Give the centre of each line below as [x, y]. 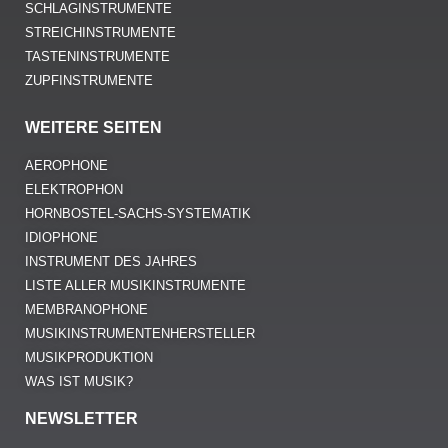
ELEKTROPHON [74, 190]
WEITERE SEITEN [93, 128]
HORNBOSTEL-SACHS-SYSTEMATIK [138, 214]
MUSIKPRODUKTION [89, 358]
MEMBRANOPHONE [86, 310]
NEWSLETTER [81, 419]
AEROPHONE [66, 166]
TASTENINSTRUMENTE [97, 57]
